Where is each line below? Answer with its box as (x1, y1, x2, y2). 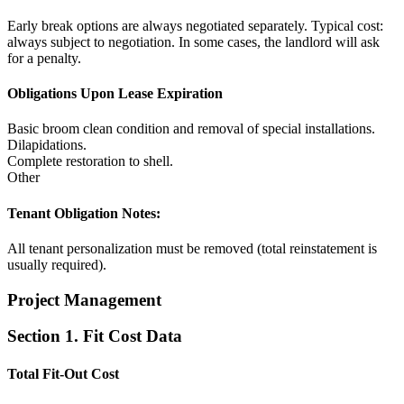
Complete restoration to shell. (7, 153, 173, 170)
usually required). (7, 256, 106, 272)
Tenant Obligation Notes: (7, 205, 161, 221)
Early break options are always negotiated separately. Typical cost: (7, 17, 383, 33)
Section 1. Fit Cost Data (7, 326, 182, 346)
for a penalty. (7, 50, 81, 66)
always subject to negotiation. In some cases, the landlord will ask (7, 33, 380, 50)
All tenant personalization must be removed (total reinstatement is (7, 240, 377, 256)
